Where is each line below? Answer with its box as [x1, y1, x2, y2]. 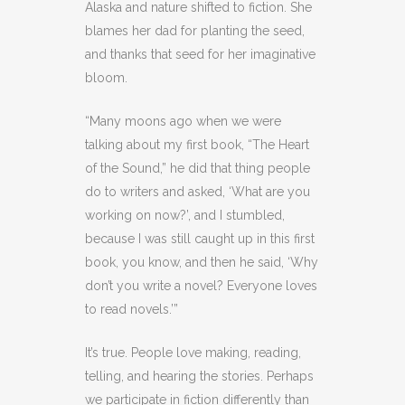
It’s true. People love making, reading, [85, 345, 301, 360]
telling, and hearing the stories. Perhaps [85, 369, 314, 383]
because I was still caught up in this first [85, 231, 315, 246]
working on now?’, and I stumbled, [85, 208, 285, 222]
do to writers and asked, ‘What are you [85, 184, 310, 199]
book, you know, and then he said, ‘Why [85, 255, 318, 269]
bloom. [85, 71, 127, 85]
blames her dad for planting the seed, [85, 24, 305, 38]
